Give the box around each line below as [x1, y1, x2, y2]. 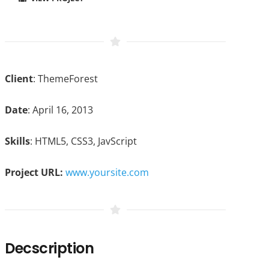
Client [4, 71, 33, 85]
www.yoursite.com [65, 165, 149, 179]
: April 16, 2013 [27, 103, 93, 116]
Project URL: [4, 165, 63, 179]
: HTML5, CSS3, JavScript [29, 134, 137, 148]
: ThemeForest [32, 71, 98, 85]
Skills [4, 134, 30, 148]
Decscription [4, 238, 94, 258]
